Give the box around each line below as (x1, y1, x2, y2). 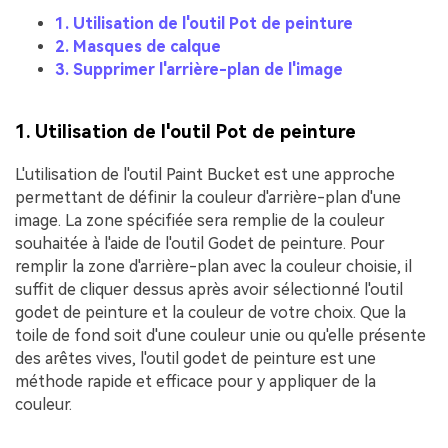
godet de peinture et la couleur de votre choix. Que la (15, 303, 406, 323)
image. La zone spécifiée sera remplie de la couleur (15, 211, 385, 231)
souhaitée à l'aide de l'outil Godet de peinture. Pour (15, 234, 385, 254)
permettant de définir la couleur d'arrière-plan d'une (15, 188, 401, 208)
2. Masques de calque (55, 37, 221, 57)
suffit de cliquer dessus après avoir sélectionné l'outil (15, 280, 403, 300)
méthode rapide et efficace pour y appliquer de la (15, 372, 376, 392)
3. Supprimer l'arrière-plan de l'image (55, 60, 343, 80)
